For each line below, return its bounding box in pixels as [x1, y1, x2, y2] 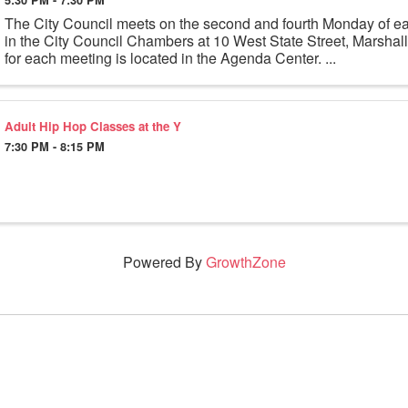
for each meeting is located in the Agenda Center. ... [4, 46, 336, 68]
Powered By [122, 251, 206, 273]
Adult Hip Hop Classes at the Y [4, 117, 181, 135]
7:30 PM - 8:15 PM [4, 138, 105, 156]
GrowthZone [205, 251, 286, 273]
